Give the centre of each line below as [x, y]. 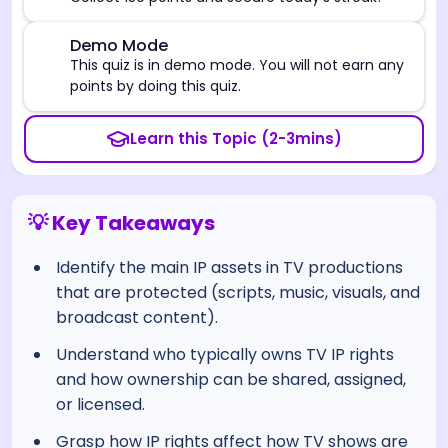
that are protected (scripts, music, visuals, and [238, 292]
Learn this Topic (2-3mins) [236, 138]
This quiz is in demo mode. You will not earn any [237, 64]
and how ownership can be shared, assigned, [231, 379]
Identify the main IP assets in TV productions [229, 267]
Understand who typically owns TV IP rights [225, 354]
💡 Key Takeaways [121, 222]
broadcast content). [137, 317]
